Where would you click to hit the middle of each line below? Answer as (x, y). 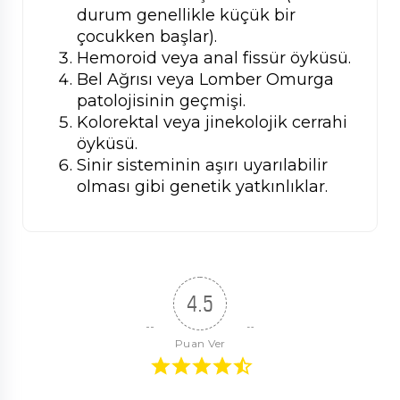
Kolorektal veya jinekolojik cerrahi (212, 123)
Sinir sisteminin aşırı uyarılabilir (202, 166)
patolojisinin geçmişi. (161, 101)
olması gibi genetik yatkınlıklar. (202, 187)
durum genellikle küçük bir (186, 16)
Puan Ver (200, 344)
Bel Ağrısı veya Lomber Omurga (205, 80)
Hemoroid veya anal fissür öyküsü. (214, 58)
